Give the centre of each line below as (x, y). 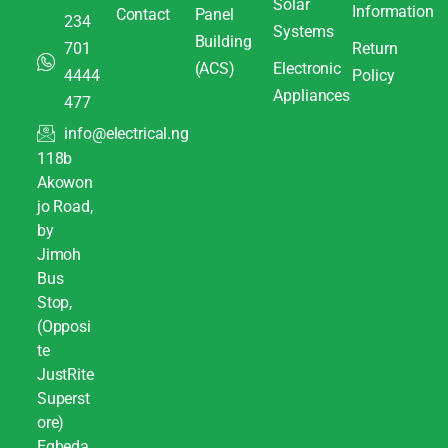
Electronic (307, 68)
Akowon (65, 182)
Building (223, 41)
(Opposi (63, 326)
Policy (373, 75)
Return (375, 48)
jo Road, (64, 206)
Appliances (312, 95)
